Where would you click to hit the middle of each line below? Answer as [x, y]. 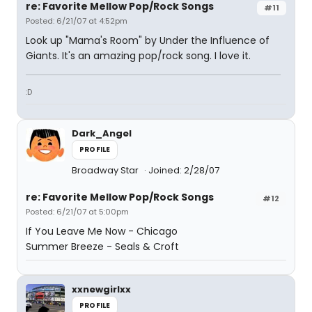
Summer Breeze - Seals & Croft [102, 247]
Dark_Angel [102, 133]
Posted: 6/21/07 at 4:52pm [77, 21]
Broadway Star [106, 170]
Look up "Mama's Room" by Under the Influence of [148, 40]
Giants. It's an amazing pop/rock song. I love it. [138, 56]
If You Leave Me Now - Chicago [102, 231]
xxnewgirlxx [101, 289]
